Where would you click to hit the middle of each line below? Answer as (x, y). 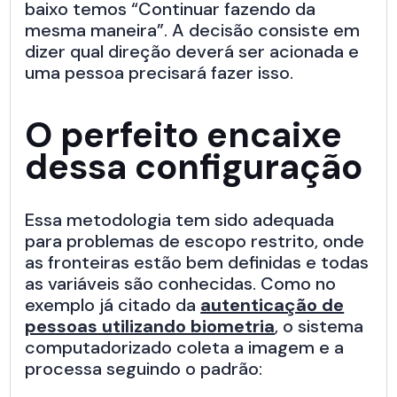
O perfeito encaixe (184, 135)
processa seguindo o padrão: (144, 369)
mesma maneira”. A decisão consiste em (193, 31)
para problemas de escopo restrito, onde (195, 241)
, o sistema (319, 327)
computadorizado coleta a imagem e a (185, 348)
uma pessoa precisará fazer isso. (160, 73)
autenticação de (272, 305)
